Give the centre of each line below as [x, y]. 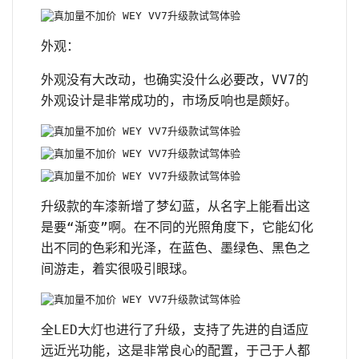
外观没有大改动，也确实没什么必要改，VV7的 [175, 79]
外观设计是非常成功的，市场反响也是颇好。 [169, 100]
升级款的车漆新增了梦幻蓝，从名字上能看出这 [175, 206]
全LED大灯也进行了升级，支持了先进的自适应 [175, 329]
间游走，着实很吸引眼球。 [118, 268]
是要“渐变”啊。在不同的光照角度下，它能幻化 [177, 227]
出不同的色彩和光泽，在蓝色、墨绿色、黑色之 [175, 248]
